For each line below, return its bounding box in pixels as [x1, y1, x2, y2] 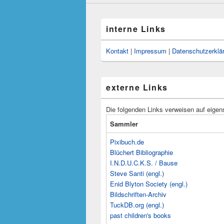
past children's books [110, 210, 171, 220]
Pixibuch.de [110, 136, 144, 146]
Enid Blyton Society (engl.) [110, 178, 187, 188]
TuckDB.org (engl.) [110, 199, 164, 209]
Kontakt [106, 45, 128, 55]
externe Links [106, 81, 168, 93]
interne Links [106, 22, 166, 34]
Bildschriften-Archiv [110, 189, 166, 199]
